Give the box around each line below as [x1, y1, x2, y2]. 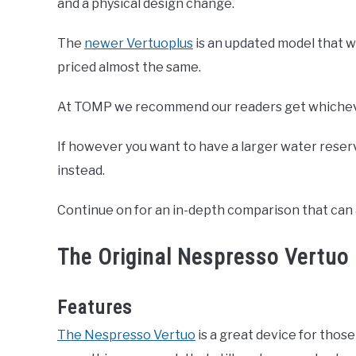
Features [57, 296, 132, 319]
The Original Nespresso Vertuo [57, 244, 349, 271]
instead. [57, 163, 105, 178]
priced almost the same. [57, 60, 201, 75]
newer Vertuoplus [84, 36, 193, 51]
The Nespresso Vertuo [57, 327, 195, 343]
